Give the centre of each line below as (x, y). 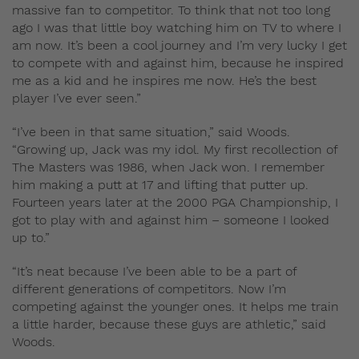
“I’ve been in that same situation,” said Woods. (151, 132)
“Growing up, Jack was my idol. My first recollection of (175, 150)
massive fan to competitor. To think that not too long (171, 10)
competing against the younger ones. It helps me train (175, 307)
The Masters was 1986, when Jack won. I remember (168, 167)
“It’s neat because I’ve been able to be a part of (154, 272)
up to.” (31, 238)
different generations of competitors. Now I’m (149, 289)
